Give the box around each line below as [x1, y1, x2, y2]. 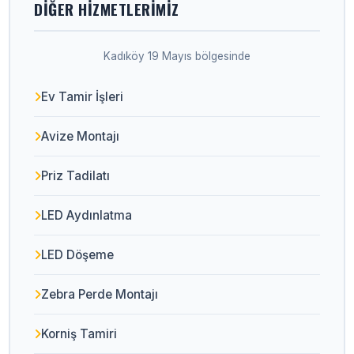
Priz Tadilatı [41, 168, 111, 183]
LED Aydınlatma [41, 208, 133, 223]
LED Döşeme [41, 247, 115, 262]
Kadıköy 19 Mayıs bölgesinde [104, 50, 250, 62]
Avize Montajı [41, 129, 120, 144]
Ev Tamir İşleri [41, 89, 124, 104]
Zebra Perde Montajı [41, 287, 159, 302]
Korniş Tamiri [41, 326, 118, 341]
